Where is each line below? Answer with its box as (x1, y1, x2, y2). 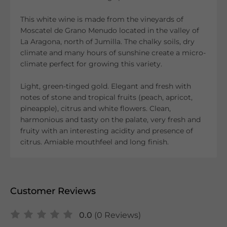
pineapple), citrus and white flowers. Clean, (20, 104, 171, 113)
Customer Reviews (10, 185, 96, 197)
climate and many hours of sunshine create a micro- (20, 48, 206, 57)
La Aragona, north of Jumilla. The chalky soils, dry (20, 37, 195, 46)
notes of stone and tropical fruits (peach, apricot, (20, 93, 193, 102)
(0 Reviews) (94, 210, 141, 220)
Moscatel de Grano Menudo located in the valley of (20, 26, 199, 35)
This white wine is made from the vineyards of (20, 15, 183, 24)
